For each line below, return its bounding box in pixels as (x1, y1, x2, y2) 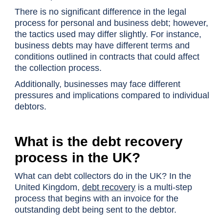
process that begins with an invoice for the (15, 194, 178, 203)
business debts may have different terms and (15, 41, 190, 50)
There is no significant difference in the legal (15, 7, 186, 17)
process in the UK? (15, 150, 140, 165)
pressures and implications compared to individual (15, 90, 209, 100)
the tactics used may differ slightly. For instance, (15, 29, 201, 39)
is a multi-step (135, 182, 192, 192)
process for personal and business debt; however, (15, 18, 208, 28)
